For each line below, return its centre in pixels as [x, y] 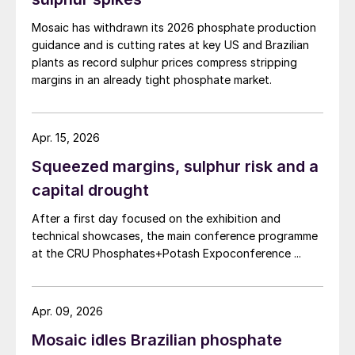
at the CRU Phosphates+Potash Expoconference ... [166, 253]
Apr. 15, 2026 [66, 137]
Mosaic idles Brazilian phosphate [157, 340]
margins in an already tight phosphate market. [152, 80]
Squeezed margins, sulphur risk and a [175, 166]
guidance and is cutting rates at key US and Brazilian [170, 45]
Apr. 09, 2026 [67, 311]
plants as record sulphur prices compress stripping [164, 62]
